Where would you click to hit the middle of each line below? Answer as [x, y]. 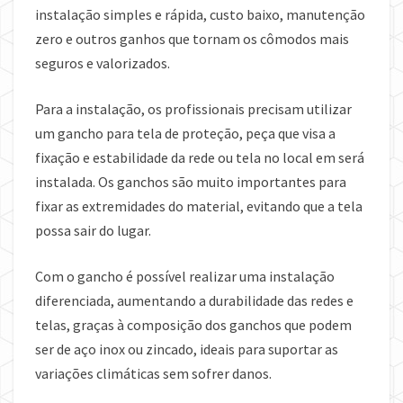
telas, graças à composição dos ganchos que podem [193, 325]
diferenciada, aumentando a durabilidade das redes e [194, 301]
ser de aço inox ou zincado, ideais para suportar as [187, 349]
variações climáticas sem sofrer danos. [153, 374]
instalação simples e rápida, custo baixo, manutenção [200, 15]
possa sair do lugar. [93, 231]
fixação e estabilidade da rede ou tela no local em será [200, 158]
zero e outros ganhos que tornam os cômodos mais [192, 39]
